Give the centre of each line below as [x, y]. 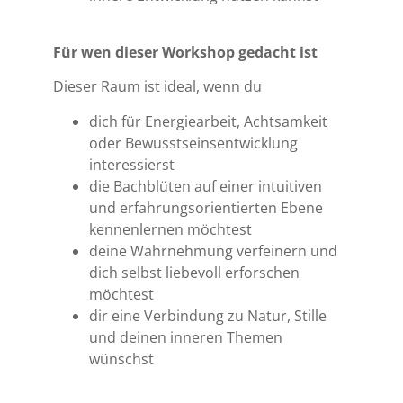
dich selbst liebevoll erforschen [195, 272]
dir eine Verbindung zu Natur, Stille [208, 315]
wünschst [122, 358]
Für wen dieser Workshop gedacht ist [186, 52]
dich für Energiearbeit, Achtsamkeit [209, 121]
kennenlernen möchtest [171, 229]
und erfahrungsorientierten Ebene [206, 207]
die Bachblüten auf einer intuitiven [206, 186]
